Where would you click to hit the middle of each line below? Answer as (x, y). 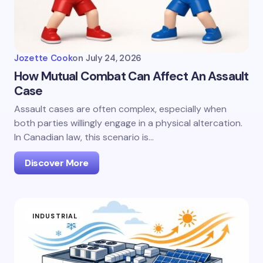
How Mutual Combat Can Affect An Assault (131, 76)
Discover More (57, 163)
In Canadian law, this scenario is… (84, 137)
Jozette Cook (43, 58)
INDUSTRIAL (55, 216)
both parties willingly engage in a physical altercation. (128, 123)
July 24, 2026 (113, 58)
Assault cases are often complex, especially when (120, 109)
